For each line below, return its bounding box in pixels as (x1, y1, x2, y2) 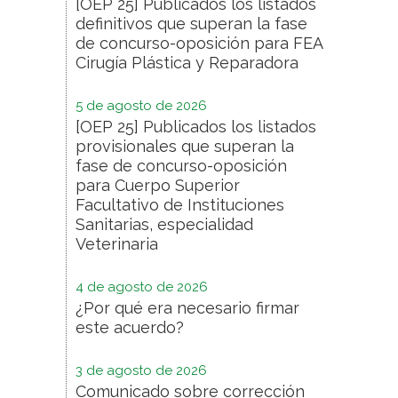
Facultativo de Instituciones (76, 195, 284, 214)
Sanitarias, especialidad (76, 214, 253, 234)
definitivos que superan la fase (76, 13, 307, 33)
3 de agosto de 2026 (76, 362, 207, 378)
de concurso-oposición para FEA (76, 33, 322, 52)
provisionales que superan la (76, 136, 294, 155)
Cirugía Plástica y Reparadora (76, 52, 298, 72)
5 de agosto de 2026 (76, 97, 207, 114)
